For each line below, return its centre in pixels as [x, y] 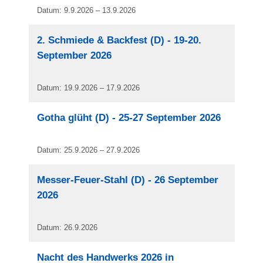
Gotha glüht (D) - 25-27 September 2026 [129, 118]
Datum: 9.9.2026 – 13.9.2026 [87, 11]
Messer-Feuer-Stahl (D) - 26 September [128, 180]
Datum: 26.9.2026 [68, 228]
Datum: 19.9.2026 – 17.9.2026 [89, 88]
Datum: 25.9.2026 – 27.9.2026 [89, 150]
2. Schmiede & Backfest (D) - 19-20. [119, 40]
